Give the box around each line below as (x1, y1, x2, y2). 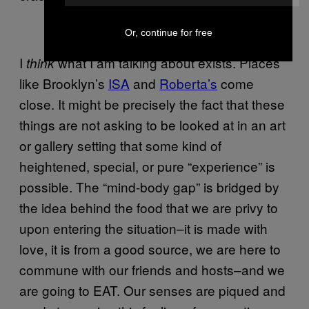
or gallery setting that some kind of (19, 136, 221, 154)
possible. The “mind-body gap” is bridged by (19, 177, 279, 196)
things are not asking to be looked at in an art (19, 115, 286, 134)
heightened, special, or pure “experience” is (19, 157, 275, 175)
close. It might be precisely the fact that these (19, 94, 285, 113)
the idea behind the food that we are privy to (19, 198, 278, 217)
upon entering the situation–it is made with (19, 219, 268, 237)
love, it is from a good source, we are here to (19, 239, 281, 258)
